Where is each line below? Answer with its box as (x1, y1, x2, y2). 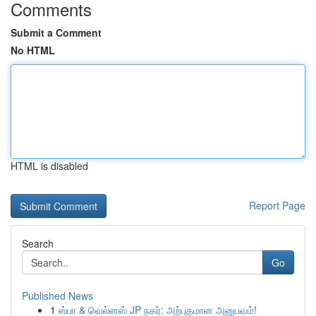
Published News (22, 288, 93, 303)
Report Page (249, 198, 305, 212)
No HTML (11, 43, 55, 57)
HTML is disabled (11, 159, 88, 173)
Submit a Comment (11, 25, 102, 39)
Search (22, 236, 54, 250)
